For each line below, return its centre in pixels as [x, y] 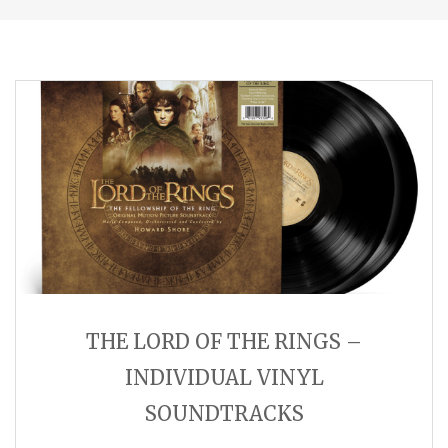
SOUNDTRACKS [224, 414]
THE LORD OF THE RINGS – [224, 342]
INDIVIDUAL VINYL [224, 378]
